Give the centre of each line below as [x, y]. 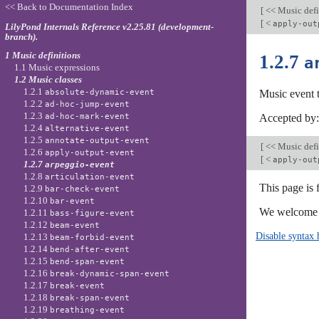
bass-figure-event [93, 213]
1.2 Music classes [48, 79]
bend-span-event [88, 261]
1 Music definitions [42, 55]
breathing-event [88, 310]
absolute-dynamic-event [100, 92]
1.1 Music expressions [57, 67]
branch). [21, 36]
